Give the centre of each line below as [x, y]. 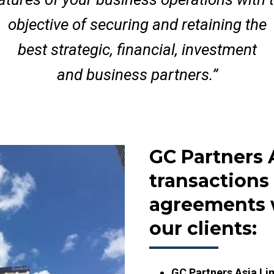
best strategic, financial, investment [137, 50]
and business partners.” [137, 75]
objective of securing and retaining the [137, 24]
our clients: [203, 228]
